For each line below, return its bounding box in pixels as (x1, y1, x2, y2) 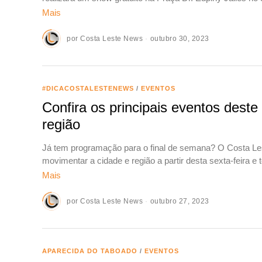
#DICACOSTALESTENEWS (42, 84, 134, 92)
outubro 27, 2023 (150, 196, 209, 205)
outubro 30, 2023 (150, 34, 209, 43)
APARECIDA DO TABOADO (42, 247, 137, 254)
